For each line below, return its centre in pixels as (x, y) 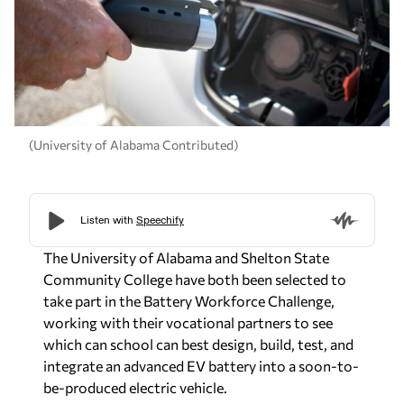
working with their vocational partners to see (188, 322)
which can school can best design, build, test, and (198, 344)
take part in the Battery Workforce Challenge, (189, 300)
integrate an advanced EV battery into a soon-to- (201, 365)
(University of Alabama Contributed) (133, 145)
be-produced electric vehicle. (135, 387)
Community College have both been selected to (195, 279)
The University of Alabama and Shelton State (186, 257)
